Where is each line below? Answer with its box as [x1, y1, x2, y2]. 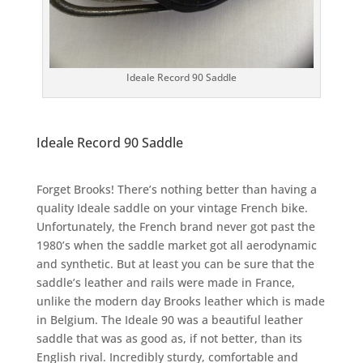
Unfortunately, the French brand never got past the [36, 219, 315, 235]
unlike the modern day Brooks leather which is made [36, 293, 325, 310]
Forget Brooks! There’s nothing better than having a [36, 181, 317, 198]
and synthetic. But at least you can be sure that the [36, 256, 314, 272]
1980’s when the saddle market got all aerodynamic [36, 237, 317, 254]
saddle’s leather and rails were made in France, [36, 275, 295, 291]
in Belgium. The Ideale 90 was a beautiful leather [36, 312, 303, 328]
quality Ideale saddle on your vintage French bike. [36, 200, 308, 216]
